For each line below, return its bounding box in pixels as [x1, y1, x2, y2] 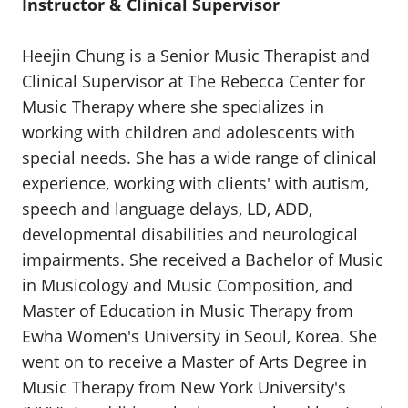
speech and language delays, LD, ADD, [22, 198, 312, 219]
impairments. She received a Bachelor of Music [22, 249, 383, 270]
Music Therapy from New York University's [22, 376, 346, 398]
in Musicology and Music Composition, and [22, 274, 352, 296]
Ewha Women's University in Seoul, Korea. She [22, 325, 377, 347]
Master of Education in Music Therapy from [22, 300, 353, 321]
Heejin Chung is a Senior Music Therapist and [22, 45, 370, 66]
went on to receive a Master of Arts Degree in [22, 351, 367, 372]
